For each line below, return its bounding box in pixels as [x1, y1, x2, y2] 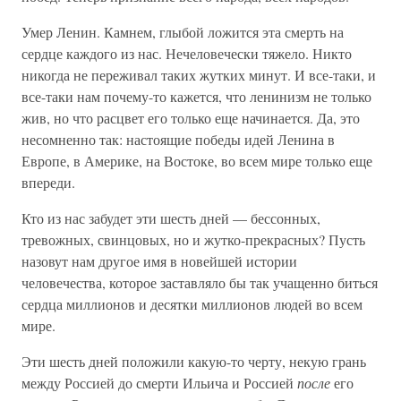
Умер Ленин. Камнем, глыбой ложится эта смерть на [21, 22, 344, 41]
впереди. [21, 173, 75, 192]
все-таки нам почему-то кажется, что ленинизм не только [21, 87, 371, 106]
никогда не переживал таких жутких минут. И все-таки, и [21, 65, 376, 84]
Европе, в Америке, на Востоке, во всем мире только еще [21, 151, 372, 170]
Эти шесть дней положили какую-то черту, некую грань [21, 352, 366, 371]
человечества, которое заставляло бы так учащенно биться [21, 273, 378, 292]
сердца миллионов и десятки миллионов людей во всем [21, 294, 363, 313]
